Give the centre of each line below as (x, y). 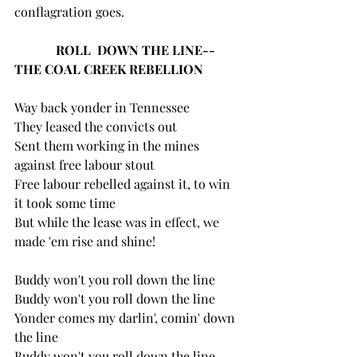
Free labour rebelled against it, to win (124, 183)
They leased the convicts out (96, 126)
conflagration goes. (69, 11)
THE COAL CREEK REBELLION (109, 69)
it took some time (65, 202)
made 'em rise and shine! (85, 241)
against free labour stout (84, 164)
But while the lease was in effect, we (118, 222)
